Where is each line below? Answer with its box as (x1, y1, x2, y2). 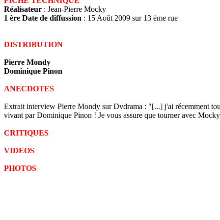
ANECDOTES (4, 84, 54, 93)
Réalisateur (4, 5, 42, 13)
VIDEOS (4, 146, 34, 155)
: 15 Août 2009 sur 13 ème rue (82, 14, 178, 22)
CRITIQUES (4, 129, 49, 137)
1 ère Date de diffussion (4, 14, 82, 22)
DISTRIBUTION (4, 40, 63, 49)
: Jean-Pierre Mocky (42, 5, 106, 13)
